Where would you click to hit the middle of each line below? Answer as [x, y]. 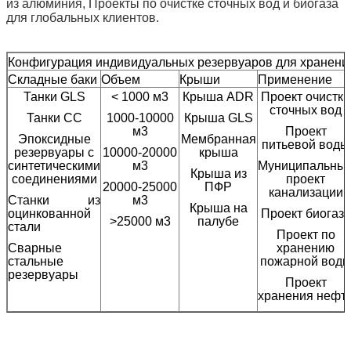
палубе [218, 221]
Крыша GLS [218, 118]
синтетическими [54, 165]
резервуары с [54, 152]
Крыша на [218, 208]
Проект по [306, 234]
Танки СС [54, 118]
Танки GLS [54, 96]
